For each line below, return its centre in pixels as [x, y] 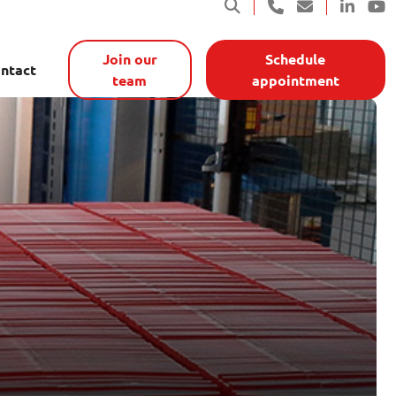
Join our [129, 59]
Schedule [296, 59]
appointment [295, 80]
